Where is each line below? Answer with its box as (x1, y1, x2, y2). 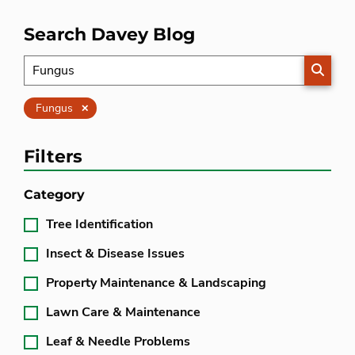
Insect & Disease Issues (46, 245, 185, 262)
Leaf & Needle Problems (46, 333, 190, 350)
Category (24, 187, 85, 202)
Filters (24, 146, 82, 167)
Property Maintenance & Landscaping (46, 274, 266, 292)
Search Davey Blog (24, 24, 195, 45)
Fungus (36, 101, 73, 116)
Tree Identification (46, 216, 153, 233)
